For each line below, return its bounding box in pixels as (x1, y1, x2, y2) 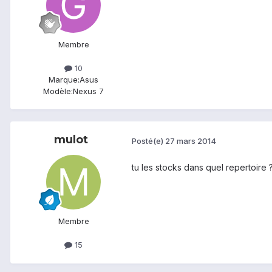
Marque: (49, 75, 80, 85)
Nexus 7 (73, 86, 104, 97)
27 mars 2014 (165, 135, 216, 146)
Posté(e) (132, 135, 165, 146)
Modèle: (43, 86, 73, 97)
